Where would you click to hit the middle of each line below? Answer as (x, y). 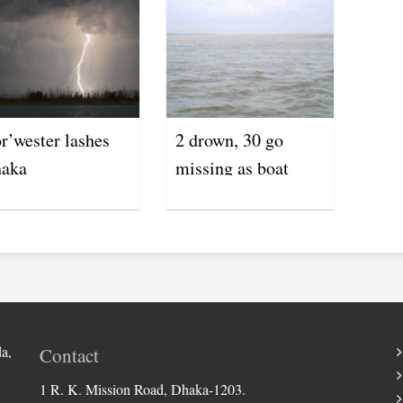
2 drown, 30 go (229, 139)
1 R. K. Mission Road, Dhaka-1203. (143, 389)
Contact (69, 355)
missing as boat (232, 167)
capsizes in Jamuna (245, 195)
